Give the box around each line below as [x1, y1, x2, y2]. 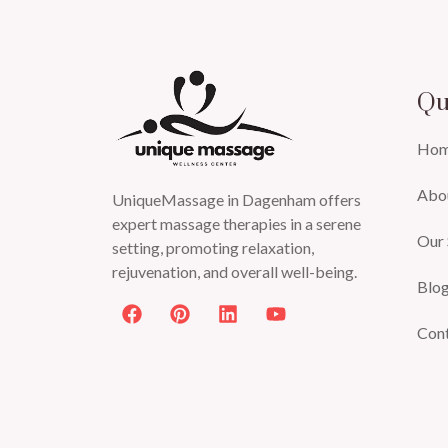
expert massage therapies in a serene [112, 213, 361, 233]
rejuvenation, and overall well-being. [112, 261, 357, 281]
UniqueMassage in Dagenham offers [112, 189, 361, 209]
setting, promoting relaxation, [112, 237, 314, 257]
